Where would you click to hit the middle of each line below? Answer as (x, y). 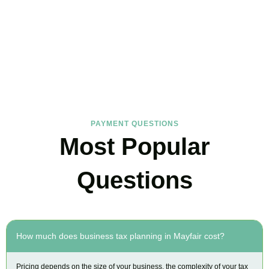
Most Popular (134, 146)
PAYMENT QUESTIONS (134, 123)
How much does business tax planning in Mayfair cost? (120, 236)
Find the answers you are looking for (134, 69)
